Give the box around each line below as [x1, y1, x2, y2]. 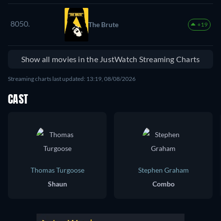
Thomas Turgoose [30, 165, 84, 174]
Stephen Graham [138, 165, 189, 174]
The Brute [88, 20, 118, 29]
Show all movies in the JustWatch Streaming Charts [21, 54, 200, 64]
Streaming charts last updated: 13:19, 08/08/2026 [8, 74, 136, 82]
